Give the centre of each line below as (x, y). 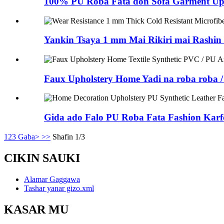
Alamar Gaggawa (52, 179)
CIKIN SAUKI (42, 158)
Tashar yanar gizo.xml (59, 188)
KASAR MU (36, 209)
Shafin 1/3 (69, 136)
